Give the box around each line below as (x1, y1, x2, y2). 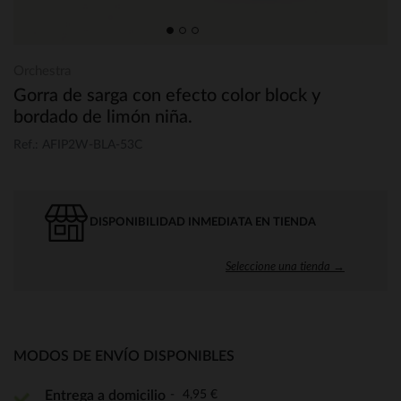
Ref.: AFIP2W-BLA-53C (13, 138, 142, 151)
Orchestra (13, 64, 71, 78)
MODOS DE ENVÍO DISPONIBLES (13, 348, 235, 363)
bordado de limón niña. (13, 108, 192, 126)
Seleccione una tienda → (226, 258, 345, 273)
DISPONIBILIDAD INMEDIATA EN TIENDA (90, 216, 316, 228)
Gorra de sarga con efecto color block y (13, 87, 320, 105)
